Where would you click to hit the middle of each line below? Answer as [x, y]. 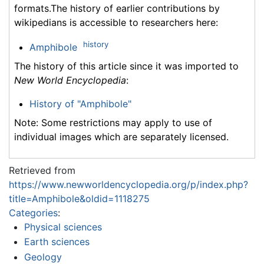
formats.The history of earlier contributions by [117, 8]
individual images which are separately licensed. [121, 136]
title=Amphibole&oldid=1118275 [79, 198]
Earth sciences [57, 242]
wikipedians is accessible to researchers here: [116, 22]
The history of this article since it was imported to [126, 66]
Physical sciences [63, 227]
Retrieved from [42, 170]
